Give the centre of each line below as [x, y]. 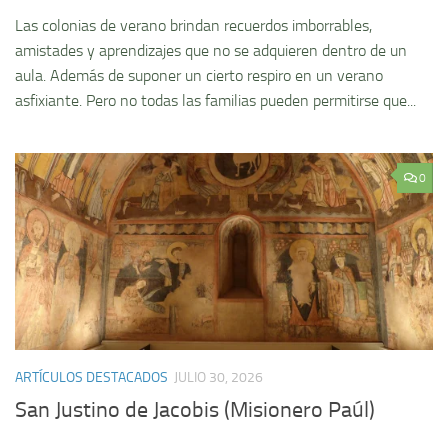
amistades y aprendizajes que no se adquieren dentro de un [211, 51]
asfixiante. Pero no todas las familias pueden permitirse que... [215, 101]
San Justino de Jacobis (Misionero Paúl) [195, 410]
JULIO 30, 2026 [218, 378]
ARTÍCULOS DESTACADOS [91, 378]
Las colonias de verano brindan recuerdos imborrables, [193, 26]
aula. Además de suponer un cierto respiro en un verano [199, 76]
